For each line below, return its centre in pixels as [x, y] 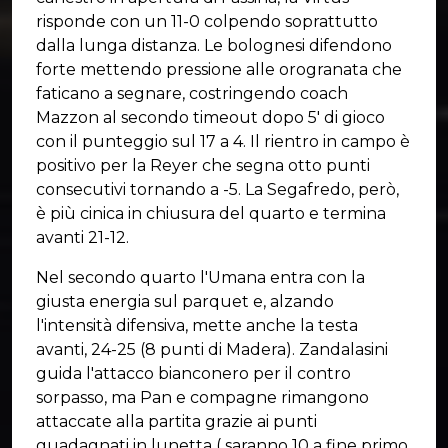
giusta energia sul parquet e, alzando [185, 301]
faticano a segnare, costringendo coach [192, 93]
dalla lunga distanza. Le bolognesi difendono [214, 45]
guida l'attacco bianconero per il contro [193, 373]
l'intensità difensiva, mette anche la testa [197, 325]
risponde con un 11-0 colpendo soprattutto [207, 21]
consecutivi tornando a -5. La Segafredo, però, [217, 189]
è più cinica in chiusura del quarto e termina [211, 213]
